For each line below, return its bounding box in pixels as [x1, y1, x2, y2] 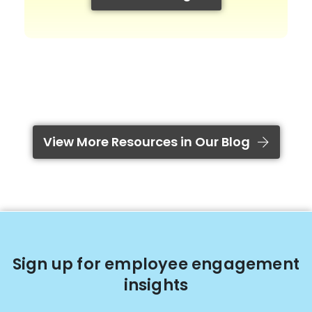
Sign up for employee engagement [12, 252, 300, 275]
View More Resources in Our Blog [42, 132, 250, 150]
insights [123, 273, 189, 296]
